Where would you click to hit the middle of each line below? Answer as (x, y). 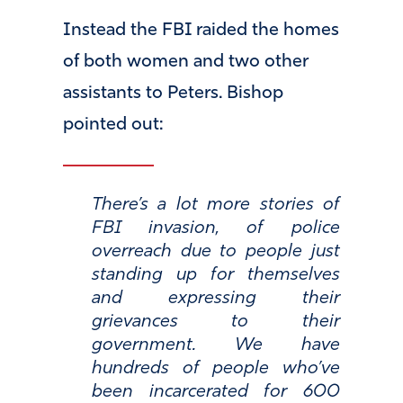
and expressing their (216, 299)
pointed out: (113, 125)
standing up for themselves (216, 276)
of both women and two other (186, 62)
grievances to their (216, 322)
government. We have (216, 346)
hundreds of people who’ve (216, 369)
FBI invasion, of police (216, 229)
